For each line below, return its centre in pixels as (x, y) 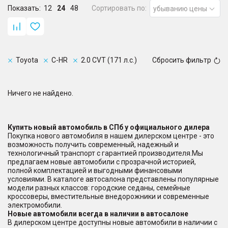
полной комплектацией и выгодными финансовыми (95, 170)
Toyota (27, 60)
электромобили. (35, 205)
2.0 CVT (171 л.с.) (109, 60)
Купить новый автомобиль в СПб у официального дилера (109, 127)
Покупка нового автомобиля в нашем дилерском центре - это (111, 136)
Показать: (24, 8)
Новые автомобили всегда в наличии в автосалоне (98, 214)
